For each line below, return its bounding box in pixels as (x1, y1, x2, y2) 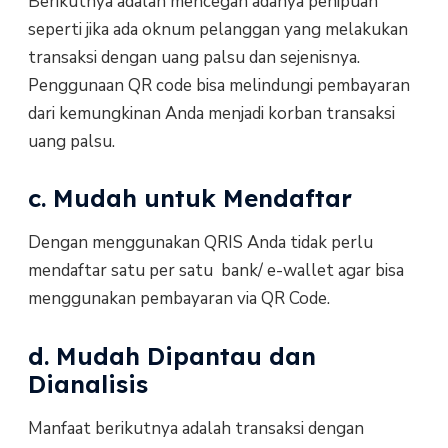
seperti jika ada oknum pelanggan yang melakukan (27, 18, 408, 42)
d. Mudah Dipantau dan (27, 340, 316, 371)
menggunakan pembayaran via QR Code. (27, 287, 330, 311)
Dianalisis (27, 368, 148, 399)
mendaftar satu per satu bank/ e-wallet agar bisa (27, 259, 404, 283)
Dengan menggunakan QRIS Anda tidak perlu (27, 231, 373, 255)
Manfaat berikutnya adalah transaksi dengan (27, 416, 364, 440)
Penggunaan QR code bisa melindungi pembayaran (27, 74, 410, 98)
